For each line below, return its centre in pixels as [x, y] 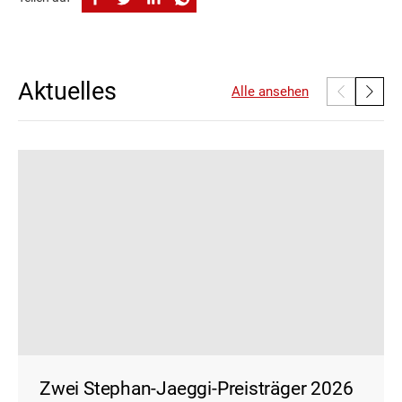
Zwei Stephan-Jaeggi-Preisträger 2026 [197, 388]
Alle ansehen [270, 91]
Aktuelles [67, 91]
